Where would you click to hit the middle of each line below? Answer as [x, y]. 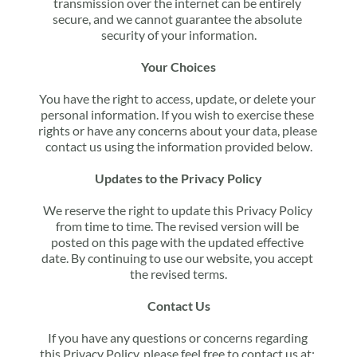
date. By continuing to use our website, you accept [177, 258]
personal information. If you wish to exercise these [177, 114]
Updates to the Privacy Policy [178, 178]
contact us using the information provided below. [178, 146]
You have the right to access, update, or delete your [177, 98]
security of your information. [178, 35]
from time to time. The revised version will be [177, 226]
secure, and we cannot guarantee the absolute [177, 19]
